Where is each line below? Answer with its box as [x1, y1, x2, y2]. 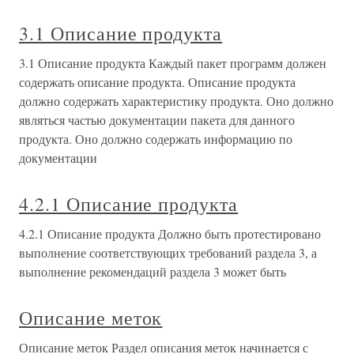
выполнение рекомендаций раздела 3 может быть [19, 262, 286, 280]
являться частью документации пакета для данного [19, 111, 295, 128]
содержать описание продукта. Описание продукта [19, 73, 296, 90]
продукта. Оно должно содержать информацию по [19, 130, 292, 147]
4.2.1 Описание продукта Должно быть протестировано [19, 224, 321, 242]
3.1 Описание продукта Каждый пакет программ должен [19, 54, 326, 71]
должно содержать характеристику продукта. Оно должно [19, 92, 333, 109]
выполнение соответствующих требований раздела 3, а [19, 243, 317, 261]
